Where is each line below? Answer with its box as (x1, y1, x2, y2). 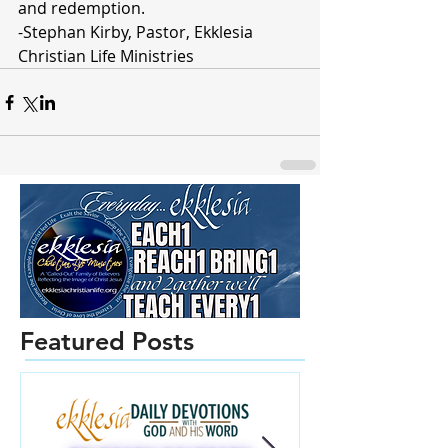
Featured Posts (20, 326, 194, 356)
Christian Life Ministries (18, 45, 198, 67)
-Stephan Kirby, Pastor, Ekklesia (18, 21, 257, 43)
